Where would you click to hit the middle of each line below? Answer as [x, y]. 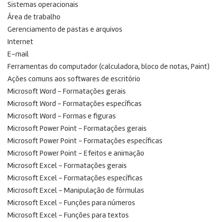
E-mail [18, 55]
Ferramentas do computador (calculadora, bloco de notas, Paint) [109, 67]
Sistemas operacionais [43, 5]
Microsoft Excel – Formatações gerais [67, 166]
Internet [20, 42]
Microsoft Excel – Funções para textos [68, 216]
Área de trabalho [34, 17]
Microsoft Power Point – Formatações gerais [77, 129]
